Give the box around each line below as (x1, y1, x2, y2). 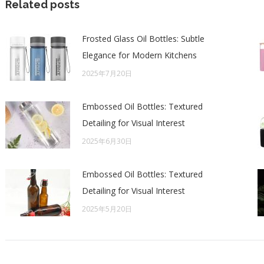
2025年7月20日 (82, 68, 132, 78)
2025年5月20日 (82, 204, 132, 214)
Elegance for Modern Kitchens (82, 49, 197, 61)
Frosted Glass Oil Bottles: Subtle (82, 33, 204, 44)
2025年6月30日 (82, 136, 132, 146)
